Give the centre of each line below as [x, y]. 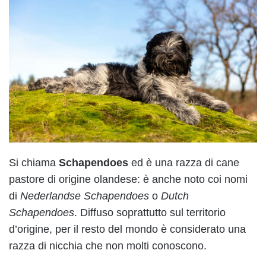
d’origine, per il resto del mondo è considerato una [127, 229]
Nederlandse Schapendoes [85, 196]
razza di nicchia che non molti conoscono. [108, 246]
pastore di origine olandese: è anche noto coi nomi [128, 179]
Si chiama [34, 162]
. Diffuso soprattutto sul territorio [150, 212]
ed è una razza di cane [184, 162]
